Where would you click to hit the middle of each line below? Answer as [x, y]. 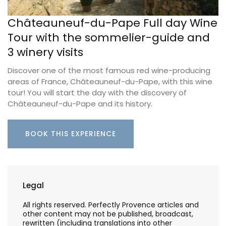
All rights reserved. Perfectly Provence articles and [111, 205]
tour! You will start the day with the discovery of [97, 93]
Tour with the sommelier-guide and [109, 38]
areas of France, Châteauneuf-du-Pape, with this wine [110, 82]
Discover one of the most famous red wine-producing [109, 71]
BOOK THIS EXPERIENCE [71, 133]
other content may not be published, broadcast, [108, 214]
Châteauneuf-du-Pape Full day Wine [112, 23]
